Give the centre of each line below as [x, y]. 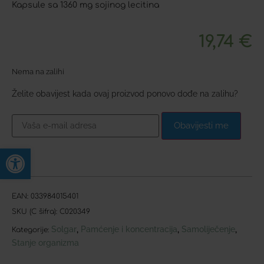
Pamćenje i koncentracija [129, 229]
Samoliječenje [208, 229]
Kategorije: [30, 230]
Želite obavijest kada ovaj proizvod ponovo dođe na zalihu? [125, 93]
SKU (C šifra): [36, 211]
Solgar [64, 229]
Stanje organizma [45, 242]
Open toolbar [42, 154]
